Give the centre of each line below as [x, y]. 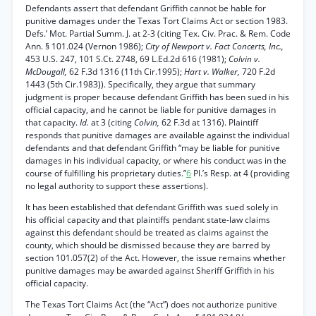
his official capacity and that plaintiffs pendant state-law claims [148, 220]
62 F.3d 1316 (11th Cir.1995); [127, 72]
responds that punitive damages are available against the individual [158, 135]
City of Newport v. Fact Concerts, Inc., [214, 46]
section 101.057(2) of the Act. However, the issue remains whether [156, 258]
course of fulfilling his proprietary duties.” [106, 173]
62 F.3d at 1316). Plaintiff [210, 122]
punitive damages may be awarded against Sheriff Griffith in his [150, 271]
